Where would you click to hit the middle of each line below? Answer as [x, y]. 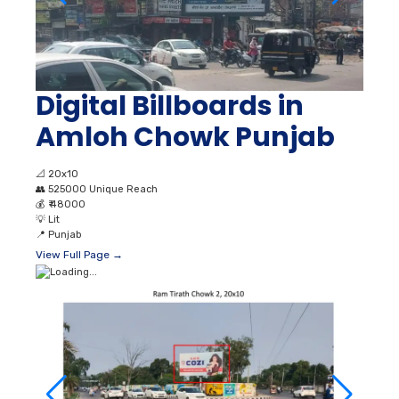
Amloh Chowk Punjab [185, 137]
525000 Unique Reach [103, 189]
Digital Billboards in [170, 106]
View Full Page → [79, 254]
